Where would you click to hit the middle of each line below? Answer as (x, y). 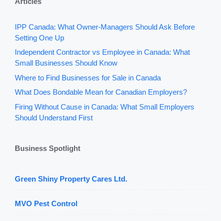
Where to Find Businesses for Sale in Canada (88, 77)
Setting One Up (39, 37)
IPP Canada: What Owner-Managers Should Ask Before (105, 27)
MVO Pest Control (46, 204)
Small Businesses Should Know (66, 63)
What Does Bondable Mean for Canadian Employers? (101, 92)
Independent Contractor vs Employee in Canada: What (102, 52)
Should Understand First (54, 117)
